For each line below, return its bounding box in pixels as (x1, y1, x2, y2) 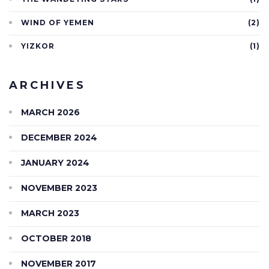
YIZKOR (21, 41, 55, 50)
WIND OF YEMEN (21, 17, 94, 27)
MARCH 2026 (21, 107, 80, 118)
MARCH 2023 (21, 208, 79, 219)
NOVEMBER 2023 (21, 183, 97, 194)
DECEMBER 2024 (21, 132, 97, 144)
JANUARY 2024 (21, 157, 89, 169)
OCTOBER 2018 (21, 233, 91, 244)
